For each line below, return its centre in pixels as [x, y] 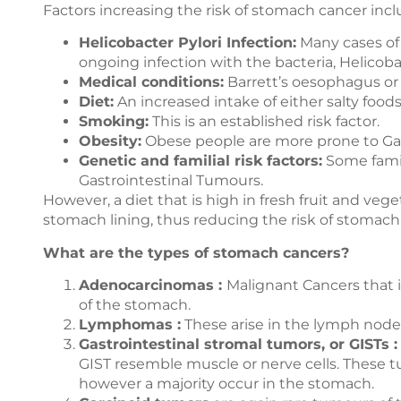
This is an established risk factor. [264, 122]
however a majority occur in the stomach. [226, 384]
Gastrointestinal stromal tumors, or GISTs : [238, 345]
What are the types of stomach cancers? [196, 252]
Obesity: [110, 141]
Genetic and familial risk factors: [200, 161]
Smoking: [114, 122]
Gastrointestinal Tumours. [171, 181]
